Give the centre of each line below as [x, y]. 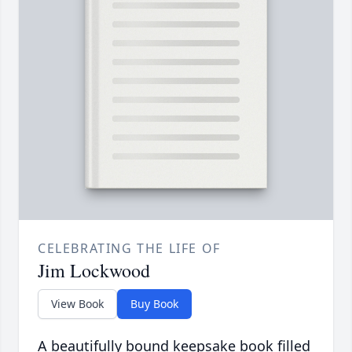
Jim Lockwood [94, 271]
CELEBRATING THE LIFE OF [129, 249]
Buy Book [154, 304]
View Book [77, 304]
